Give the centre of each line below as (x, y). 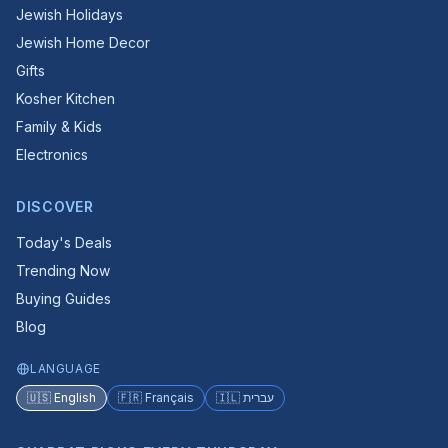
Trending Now (63, 270)
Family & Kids (59, 126)
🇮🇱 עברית (258, 397)
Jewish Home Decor (83, 42)
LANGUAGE (65, 368)
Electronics (52, 154)
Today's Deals (64, 242)
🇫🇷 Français (156, 397)
